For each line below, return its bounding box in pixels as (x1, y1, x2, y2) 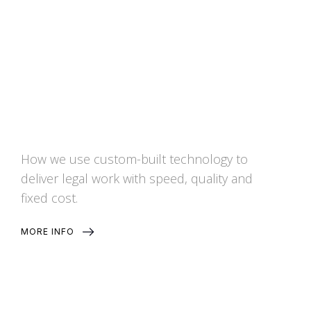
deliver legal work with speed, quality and (21, 169, 253, 187)
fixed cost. (21, 189, 78, 206)
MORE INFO (21, 226, 75, 237)
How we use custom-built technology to (21, 150, 249, 167)
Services (119, 2, 187, 23)
